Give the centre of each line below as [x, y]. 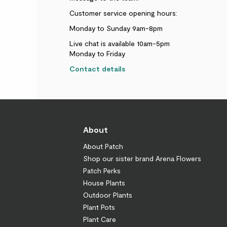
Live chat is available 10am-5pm [120, 43]
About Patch [103, 146]
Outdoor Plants [107, 195]
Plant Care [99, 219]
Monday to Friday [97, 53]
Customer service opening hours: [123, 13]
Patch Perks [102, 170]
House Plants [104, 182]
